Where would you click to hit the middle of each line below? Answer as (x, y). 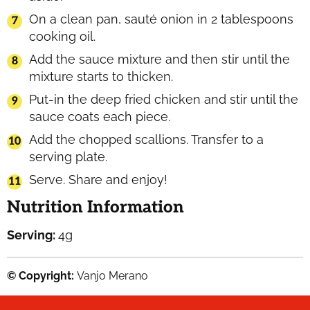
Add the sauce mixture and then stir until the (159, 60)
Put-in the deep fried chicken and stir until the (164, 100)
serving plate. (68, 157)
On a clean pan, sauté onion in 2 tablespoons (161, 19)
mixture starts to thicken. (101, 77)
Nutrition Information (95, 208)
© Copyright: (42, 276)
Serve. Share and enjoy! (98, 180)
